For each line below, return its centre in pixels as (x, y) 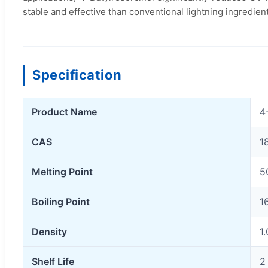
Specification (77, 75)
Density (49, 232)
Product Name (64, 112)
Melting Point (62, 172)
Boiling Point (61, 202)
